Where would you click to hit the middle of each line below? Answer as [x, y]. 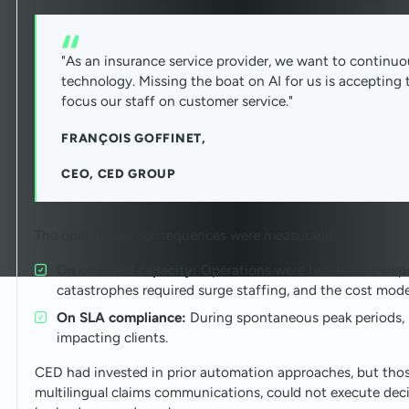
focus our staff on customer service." [178, 101]
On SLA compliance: [123, 318]
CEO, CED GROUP [118, 174]
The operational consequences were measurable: [187, 236]
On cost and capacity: [128, 270]
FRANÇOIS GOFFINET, [134, 138]
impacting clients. [112, 338]
